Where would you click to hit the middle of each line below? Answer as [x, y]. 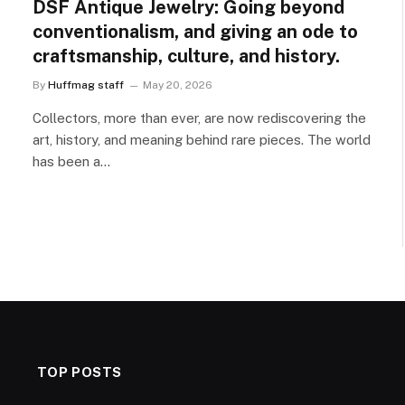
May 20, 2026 [178, 85]
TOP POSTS [80, 372]
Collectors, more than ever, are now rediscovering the [199, 118]
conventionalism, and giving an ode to [195, 31]
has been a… [71, 161]
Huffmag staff [86, 85]
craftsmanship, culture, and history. [186, 56]
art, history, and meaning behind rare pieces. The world [202, 139]
